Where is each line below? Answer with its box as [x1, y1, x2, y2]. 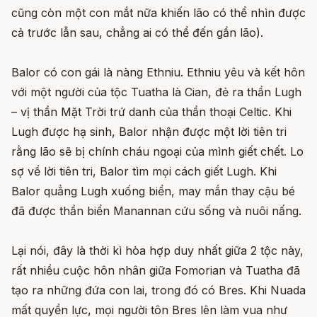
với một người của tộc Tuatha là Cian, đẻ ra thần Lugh [11, 85, 301, 100]
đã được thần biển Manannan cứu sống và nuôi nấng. [11, 204, 301, 219]
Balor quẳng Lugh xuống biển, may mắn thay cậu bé [11, 184, 295, 199]
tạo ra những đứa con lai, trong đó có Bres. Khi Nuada [11, 283, 306, 298]
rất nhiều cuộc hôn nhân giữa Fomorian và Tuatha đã [11, 263, 300, 278]
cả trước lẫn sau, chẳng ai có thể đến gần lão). [11, 25, 263, 40]
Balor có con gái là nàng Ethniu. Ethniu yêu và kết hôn [11, 65, 305, 80]
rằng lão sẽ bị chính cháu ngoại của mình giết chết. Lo [11, 144, 304, 159]
